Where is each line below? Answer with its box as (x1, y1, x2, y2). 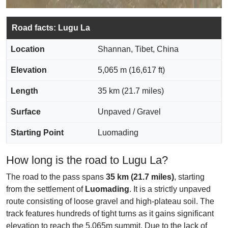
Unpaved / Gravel (98, 107, 161, 116)
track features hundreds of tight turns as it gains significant (6, 209, 214, 218)
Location (11, 45, 45, 53)
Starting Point (11, 128, 64, 137)
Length (11, 87, 38, 95)
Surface (11, 107, 41, 116)
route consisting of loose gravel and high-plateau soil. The (6, 197, 214, 206)
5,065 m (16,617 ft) (98, 66, 165, 74)
